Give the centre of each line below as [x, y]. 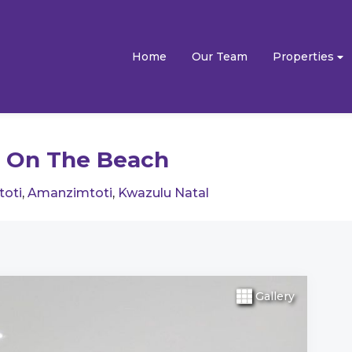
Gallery [275, 296]
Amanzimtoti [70, 193]
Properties [305, 56]
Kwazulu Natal [163, 193]
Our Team [220, 56]
